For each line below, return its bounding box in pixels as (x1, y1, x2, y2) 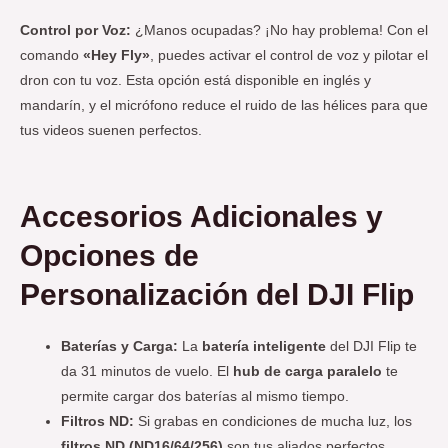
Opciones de (20, 239, 199, 273)
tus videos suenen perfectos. (20, 122, 202, 138)
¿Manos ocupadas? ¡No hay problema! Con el (131, 22, 428, 38)
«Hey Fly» (83, 47, 150, 63)
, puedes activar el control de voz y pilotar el (150, 47, 428, 63)
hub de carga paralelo (233, 364, 383, 380)
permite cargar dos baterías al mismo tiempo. (61, 389, 350, 405)
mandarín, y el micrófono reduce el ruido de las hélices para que (20, 97, 428, 113)
